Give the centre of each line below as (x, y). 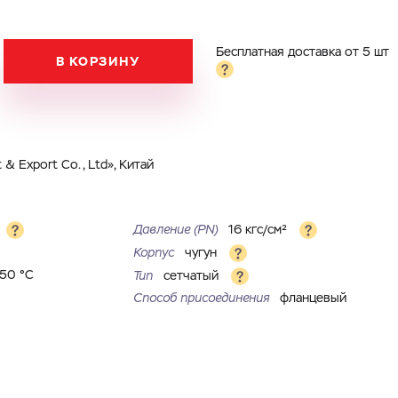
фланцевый (313, 298)
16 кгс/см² (259, 230)
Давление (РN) (177, 230)
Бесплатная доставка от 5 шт (302, 52)
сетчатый (192, 276)
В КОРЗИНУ (98, 61)
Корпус (155, 253)
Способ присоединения (203, 298)
